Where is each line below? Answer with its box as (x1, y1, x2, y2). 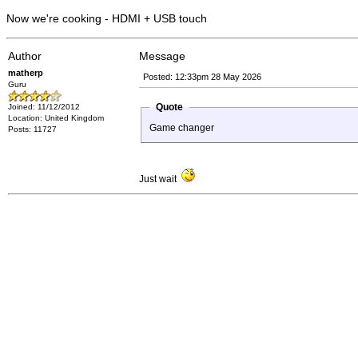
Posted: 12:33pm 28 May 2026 (143, 72, 261, 82)
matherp (8, 68, 43, 78)
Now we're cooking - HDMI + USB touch (6, 12, 207, 25)
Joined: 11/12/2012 (8, 102, 80, 111)
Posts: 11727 (8, 125, 57, 133)
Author (8, 50, 42, 62)
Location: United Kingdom (8, 113, 104, 122)
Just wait (139, 173, 181, 185)
